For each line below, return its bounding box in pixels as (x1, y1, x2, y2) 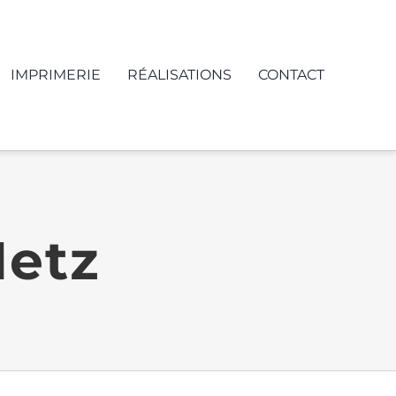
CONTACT (258, 66, 325, 83)
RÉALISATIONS (127, 66, 232, 83)
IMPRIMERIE (11, 66, 102, 83)
